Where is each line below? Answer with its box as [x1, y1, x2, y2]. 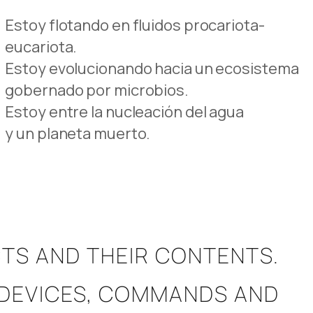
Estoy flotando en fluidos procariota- [5, 14, 265, 36]
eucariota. [5, 36, 78, 57]
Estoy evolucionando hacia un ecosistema [5, 57, 299, 79]
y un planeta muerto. [5, 122, 151, 144]
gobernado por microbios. [5, 79, 189, 101]
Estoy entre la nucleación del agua [5, 101, 244, 122]
